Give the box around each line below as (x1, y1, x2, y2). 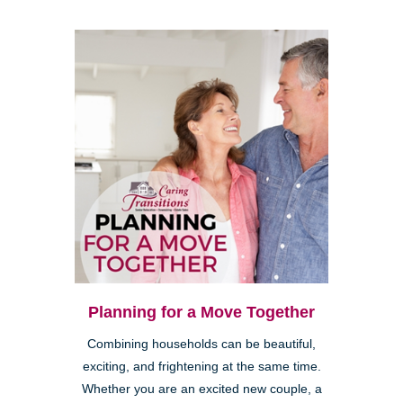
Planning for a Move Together (88, 303, 315, 322)
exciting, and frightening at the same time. (82, 360, 321, 374)
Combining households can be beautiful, (87, 337, 316, 352)
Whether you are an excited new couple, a (81, 382, 322, 397)
